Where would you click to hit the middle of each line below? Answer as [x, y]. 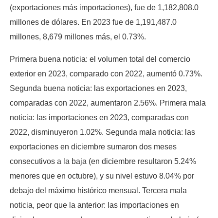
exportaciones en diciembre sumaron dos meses [93, 147]
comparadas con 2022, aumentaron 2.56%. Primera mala [108, 103]
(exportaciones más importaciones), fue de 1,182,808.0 [104, 8]
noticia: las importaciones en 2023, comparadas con [99, 118]
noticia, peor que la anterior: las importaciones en [94, 205]
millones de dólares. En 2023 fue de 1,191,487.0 [93, 22]
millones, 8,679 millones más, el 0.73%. [78, 37]
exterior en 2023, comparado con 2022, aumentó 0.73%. [106, 74]
